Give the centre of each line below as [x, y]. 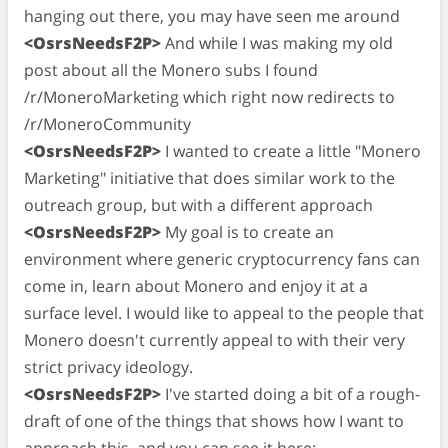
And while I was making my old [277, 42]
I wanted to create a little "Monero [291, 150]
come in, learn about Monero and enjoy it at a [196, 285]
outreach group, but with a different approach [198, 204]
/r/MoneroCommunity [107, 123]
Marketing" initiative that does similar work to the [209, 177]
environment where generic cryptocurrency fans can [222, 258]
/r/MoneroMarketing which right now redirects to [209, 96]
